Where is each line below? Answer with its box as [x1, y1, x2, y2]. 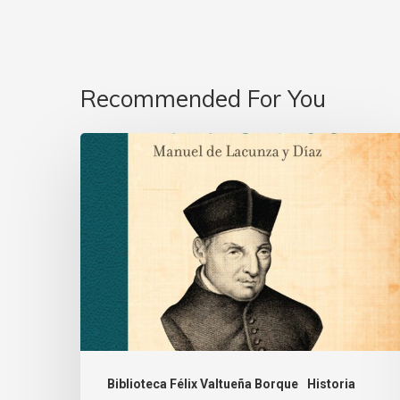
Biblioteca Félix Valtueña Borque [107, 377, 298, 392]
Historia [307, 377, 355, 392]
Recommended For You [80, 84, 326, 114]
